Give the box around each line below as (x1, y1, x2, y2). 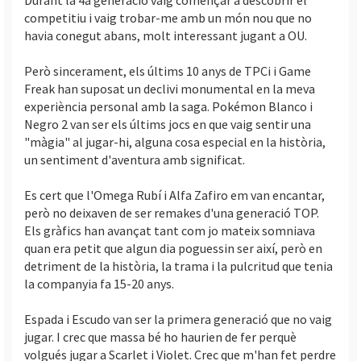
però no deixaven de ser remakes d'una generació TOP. (24, 204, 319, 221)
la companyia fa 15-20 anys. (24, 275, 174, 292)
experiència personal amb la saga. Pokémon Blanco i (24, 98, 313, 114)
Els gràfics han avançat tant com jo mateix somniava (24, 222, 315, 239)
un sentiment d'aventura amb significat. (24, 151, 245, 168)
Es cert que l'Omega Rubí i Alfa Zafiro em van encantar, (24, 186, 325, 203)
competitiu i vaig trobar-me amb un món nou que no (24, 9, 312, 26)
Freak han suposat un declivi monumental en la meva (24, 80, 315, 97)
